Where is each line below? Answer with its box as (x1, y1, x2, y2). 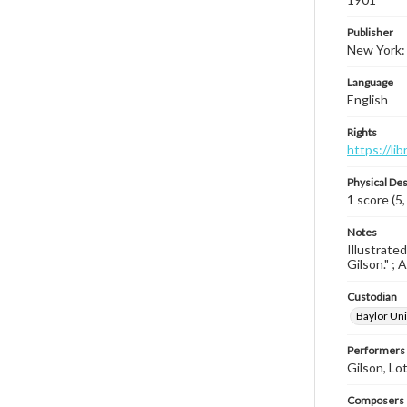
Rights (347, 125, 377, 139)
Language (347, 75, 393, 89)
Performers (347, 343, 405, 357)
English (347, 92, 388, 107)
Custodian (347, 290, 397, 303)
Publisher (347, 25, 393, 39)
